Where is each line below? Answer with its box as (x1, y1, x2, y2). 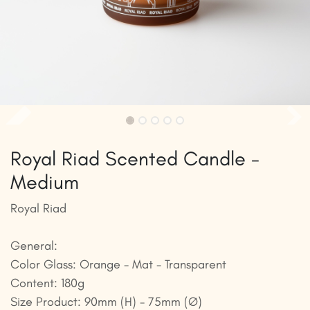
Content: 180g (10, 275, 84, 291)
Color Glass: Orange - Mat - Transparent (10, 257, 226, 273)
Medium (10, 170, 79, 194)
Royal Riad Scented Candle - (10, 147, 259, 171)
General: (10, 238, 57, 254)
